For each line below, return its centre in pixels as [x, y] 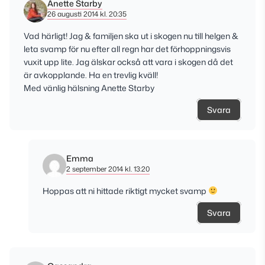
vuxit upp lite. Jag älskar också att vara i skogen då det [128, 62]
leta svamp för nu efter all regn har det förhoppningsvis [127, 49]
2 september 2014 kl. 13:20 [108, 169]
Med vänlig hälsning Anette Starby [89, 88]
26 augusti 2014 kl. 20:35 [87, 14]
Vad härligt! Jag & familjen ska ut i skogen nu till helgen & [131, 36]
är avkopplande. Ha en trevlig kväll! [91, 75]
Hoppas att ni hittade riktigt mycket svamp [125, 191]
